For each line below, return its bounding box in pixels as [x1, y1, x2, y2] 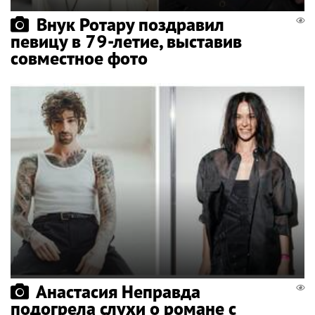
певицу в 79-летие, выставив [11, 29, 242, 53]
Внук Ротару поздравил [37, 12, 224, 36]
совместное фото [11, 46, 148, 70]
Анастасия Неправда [36, 280, 200, 304]
